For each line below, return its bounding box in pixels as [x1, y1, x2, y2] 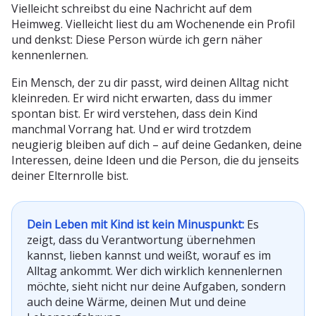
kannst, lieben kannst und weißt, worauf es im [27, 247, 271, 263]
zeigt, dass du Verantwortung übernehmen [27, 231, 255, 248]
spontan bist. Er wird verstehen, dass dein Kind [11, 105, 257, 121]
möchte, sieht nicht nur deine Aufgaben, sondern [27, 278, 286, 294]
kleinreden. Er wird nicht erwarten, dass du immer [11, 90, 272, 106]
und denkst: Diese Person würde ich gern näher [11, 31, 262, 47]
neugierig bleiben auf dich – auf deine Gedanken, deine [11, 136, 302, 152]
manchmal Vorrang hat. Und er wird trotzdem [11, 121, 251, 137]
